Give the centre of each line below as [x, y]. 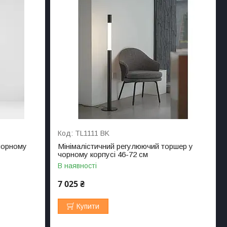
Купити [88, 206]
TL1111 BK [92, 133]
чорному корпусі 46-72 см [103, 154]
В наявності [78, 165]
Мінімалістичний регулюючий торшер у [126, 146]
